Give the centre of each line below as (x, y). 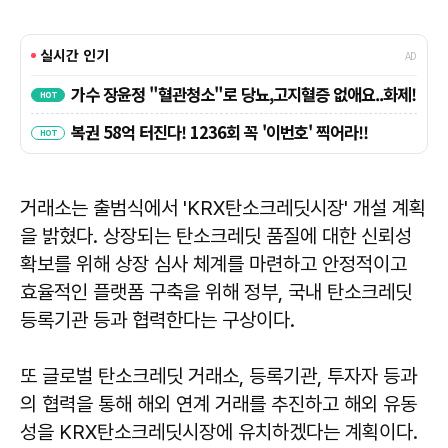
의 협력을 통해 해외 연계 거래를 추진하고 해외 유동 (218, 403)
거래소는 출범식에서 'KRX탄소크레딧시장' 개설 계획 (223, 207)
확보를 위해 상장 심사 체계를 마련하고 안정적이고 (213, 263)
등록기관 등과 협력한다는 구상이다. (157, 319)
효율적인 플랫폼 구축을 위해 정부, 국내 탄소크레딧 (216, 291)
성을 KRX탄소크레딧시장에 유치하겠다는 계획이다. (219, 431)
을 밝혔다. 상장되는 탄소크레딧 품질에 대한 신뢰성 (216, 235)
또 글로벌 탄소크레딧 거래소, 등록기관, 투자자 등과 (218, 375)
